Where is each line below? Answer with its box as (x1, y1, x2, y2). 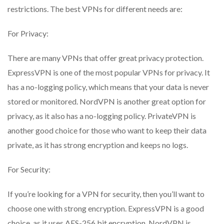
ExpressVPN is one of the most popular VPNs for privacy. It (7, 67, 210, 77)
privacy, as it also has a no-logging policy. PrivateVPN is (7, 110, 196, 120)
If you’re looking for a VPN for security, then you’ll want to (7, 188, 204, 198)
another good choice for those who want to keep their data (7, 125, 206, 135)
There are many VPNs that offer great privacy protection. (7, 52, 203, 62)
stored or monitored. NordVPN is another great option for (7, 96, 206, 106)
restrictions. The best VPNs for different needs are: (7, 3, 182, 13)
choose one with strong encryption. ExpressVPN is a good (7, 203, 204, 213)
